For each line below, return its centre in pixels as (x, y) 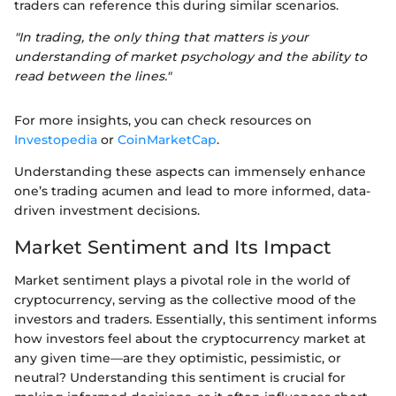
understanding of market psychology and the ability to (190, 56)
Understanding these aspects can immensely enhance (190, 171)
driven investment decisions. (107, 210)
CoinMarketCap (167, 139)
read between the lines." (92, 76)
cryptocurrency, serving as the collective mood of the (185, 300)
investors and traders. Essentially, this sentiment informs (195, 320)
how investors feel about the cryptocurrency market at (190, 339)
